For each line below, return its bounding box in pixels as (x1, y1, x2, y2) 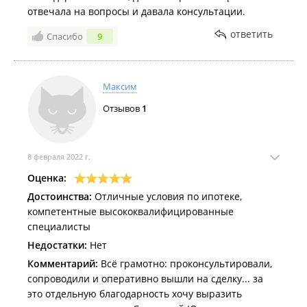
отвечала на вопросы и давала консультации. (27, 5, 245, 18)
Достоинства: (27, 190, 92, 203)
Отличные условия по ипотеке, (92, 190, 242, 203)
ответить (230, 27, 273, 40)
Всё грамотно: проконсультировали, (98, 257, 272, 270)
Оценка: (27, 171, 66, 184)
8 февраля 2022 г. (27, 151, 90, 162)
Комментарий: (27, 257, 98, 270)
